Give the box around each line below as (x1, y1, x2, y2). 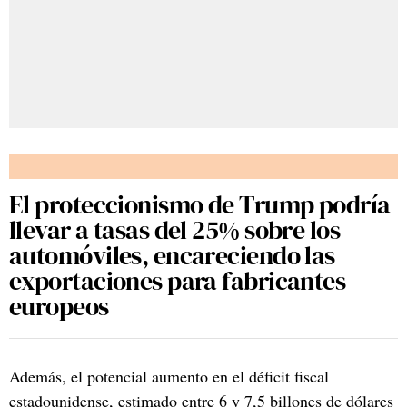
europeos (9, 288, 109, 323)
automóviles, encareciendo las (9, 237, 335, 273)
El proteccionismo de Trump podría (9, 186, 391, 222)
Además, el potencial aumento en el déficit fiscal (9, 364, 329, 387)
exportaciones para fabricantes (9, 263, 346, 298)
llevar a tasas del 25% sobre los (9, 212, 341, 247)
